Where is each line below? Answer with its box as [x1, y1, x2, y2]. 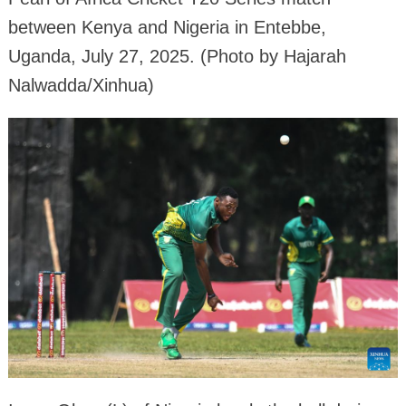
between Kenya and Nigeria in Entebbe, [7, 17, 326, 38]
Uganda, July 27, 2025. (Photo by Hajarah [7, 46, 346, 67]
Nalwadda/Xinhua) [7, 75, 154, 96]
